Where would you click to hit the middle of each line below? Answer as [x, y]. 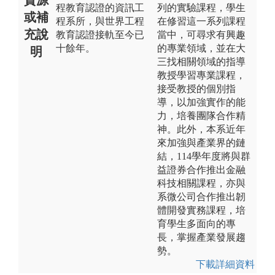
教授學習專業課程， [201, 75]
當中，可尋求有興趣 [201, 34]
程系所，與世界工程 [100, 21]
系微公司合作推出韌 [201, 196]
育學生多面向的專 [196, 223]
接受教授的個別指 [196, 88]
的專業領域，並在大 [201, 48]
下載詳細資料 [225, 264]
